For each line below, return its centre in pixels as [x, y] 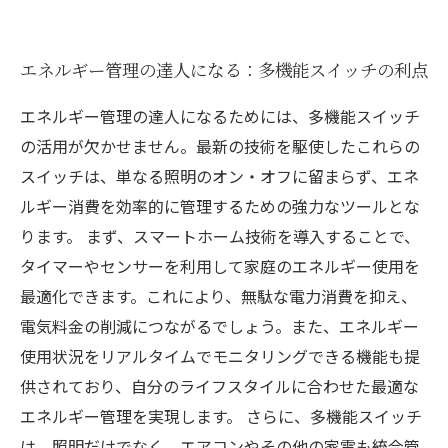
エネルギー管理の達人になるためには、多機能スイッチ [220, 116]
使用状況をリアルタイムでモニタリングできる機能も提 [220, 356]
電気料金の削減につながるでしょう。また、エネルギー [219, 326]
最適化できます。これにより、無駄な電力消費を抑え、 [218, 296]
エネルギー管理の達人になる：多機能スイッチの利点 [224, 69]
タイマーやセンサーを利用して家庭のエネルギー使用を [220, 266]
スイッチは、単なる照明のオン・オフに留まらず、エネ [219, 176]
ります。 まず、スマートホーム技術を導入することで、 [220, 236]
